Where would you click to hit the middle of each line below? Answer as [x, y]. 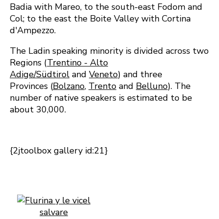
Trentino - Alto [77, 63]
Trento [102, 86]
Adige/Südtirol [40, 75]
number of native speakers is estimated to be [101, 98]
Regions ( [28, 63]
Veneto [103, 75]
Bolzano [69, 86]
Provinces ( [31, 86]
